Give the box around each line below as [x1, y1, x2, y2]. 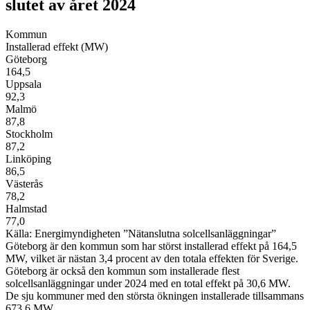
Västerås [6, 178, 43, 190]
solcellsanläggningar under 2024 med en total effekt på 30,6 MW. [6, 277, 291, 290]
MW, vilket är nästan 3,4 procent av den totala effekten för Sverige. [6, 253, 298, 265]
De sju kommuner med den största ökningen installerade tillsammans [6, 290, 304, 302]
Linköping [6, 153, 51, 165]
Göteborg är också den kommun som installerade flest [6, 265, 239, 277]
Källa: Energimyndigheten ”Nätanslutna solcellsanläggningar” [6, 228, 279, 240]
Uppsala [6, 78, 42, 91]
